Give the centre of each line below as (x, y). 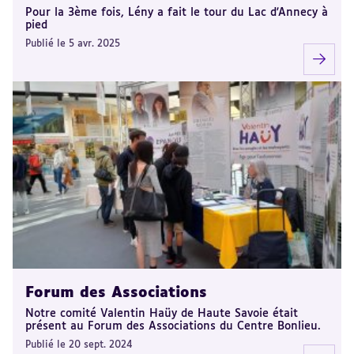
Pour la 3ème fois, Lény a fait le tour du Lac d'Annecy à (177, 13)
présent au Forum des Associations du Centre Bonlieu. (173, 327)
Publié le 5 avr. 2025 (73, 45)
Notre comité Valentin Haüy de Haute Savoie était (162, 314)
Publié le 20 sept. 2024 (79, 346)
